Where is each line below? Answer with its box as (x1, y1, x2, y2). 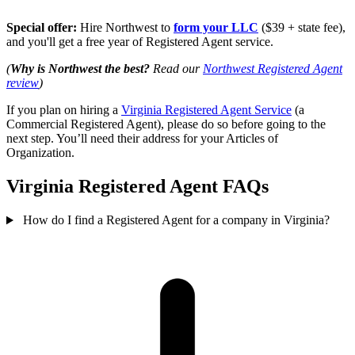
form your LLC (174, 21, 258, 35)
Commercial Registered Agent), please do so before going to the (6, 117, 326, 132)
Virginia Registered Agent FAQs (6, 176, 269, 197)
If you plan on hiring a (6, 103, 121, 117)
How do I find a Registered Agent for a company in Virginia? (22, 213, 330, 227)
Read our (150, 62, 203, 76)
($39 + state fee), (258, 21, 345, 35)
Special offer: (6, 21, 80, 35)
